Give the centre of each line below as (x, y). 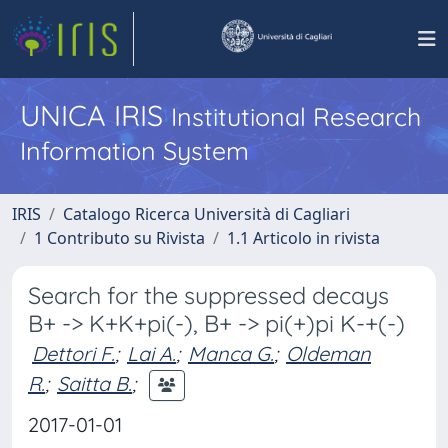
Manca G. (231, 353)
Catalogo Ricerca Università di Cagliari (206, 214)
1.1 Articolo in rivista (303, 238)
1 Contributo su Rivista (119, 238)
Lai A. (151, 353)
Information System (134, 150)
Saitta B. (94, 383)
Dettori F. (73, 353)
